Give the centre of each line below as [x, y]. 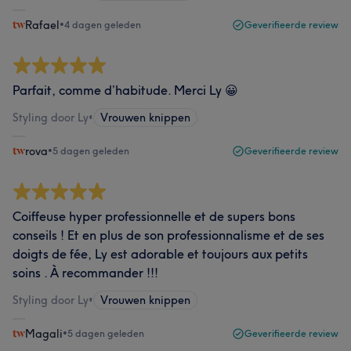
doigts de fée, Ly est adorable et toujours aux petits [160, 254]
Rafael [42, 25]
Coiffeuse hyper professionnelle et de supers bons [154, 216]
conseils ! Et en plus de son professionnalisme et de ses [168, 235]
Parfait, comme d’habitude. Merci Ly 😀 [125, 90]
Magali [44, 334]
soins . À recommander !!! [85, 273]
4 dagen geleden [103, 25]
